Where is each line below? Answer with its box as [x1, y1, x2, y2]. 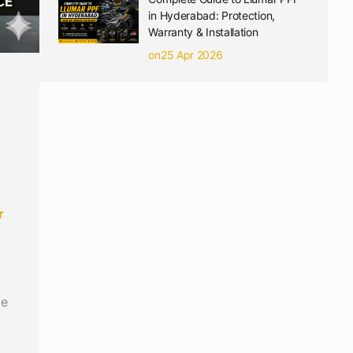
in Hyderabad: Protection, [148, 8, 275, 22]
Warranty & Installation [148, 24, 258, 39]
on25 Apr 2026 [148, 47, 223, 61]
